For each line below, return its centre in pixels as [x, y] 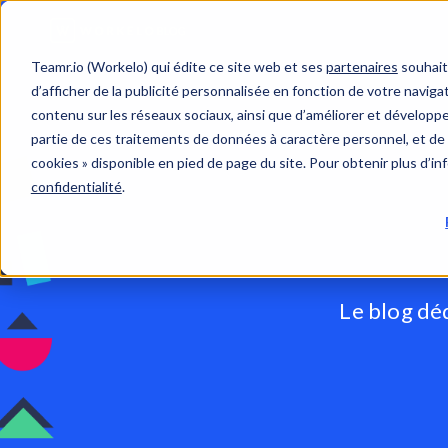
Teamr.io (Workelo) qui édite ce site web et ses [178, 66]
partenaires [361, 66]
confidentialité [76, 186]
